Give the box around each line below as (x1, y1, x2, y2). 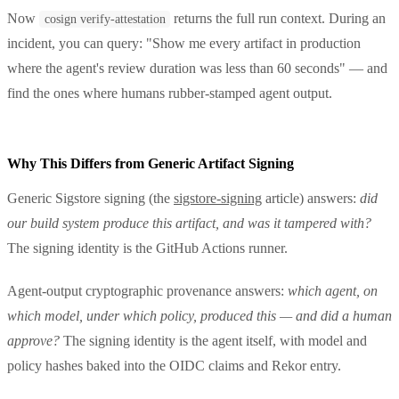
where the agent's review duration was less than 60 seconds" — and (7, 60, 387, 76)
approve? (7, 332, 60, 348)
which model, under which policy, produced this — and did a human (7, 307, 392, 323)
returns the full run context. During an (170, 10, 387, 26)
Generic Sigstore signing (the (7, 190, 174, 206)
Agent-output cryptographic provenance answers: (7, 282, 288, 298)
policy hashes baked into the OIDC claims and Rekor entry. (7, 357, 341, 373)
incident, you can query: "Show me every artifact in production (7, 35, 361, 51)
